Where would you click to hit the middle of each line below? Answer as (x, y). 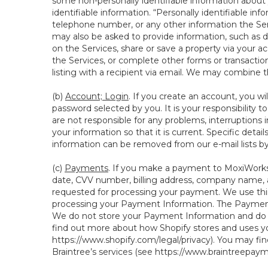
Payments (86, 168)
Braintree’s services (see (103, 252)
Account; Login (97, 96)
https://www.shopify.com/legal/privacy (131, 240)
